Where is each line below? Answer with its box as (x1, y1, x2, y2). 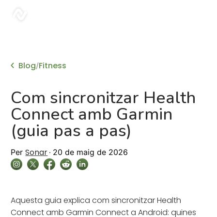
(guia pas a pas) (11, 119, 132, 142)
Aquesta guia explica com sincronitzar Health (11, 195, 182, 206)
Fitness (39, 60, 67, 71)
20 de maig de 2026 (53, 147, 128, 157)
